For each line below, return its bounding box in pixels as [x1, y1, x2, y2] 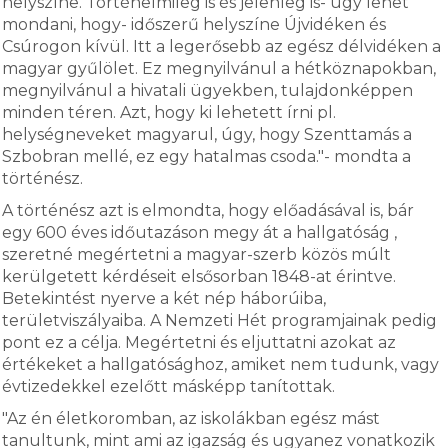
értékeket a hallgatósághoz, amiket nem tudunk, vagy [2, 355, 440, 374]
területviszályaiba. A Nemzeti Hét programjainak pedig [2, 311, 438, 330]
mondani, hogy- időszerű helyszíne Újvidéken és [2, 15, 387, 34]
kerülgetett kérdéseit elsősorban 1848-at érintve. [2, 267, 397, 286]
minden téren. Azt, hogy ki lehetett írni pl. [2, 103, 337, 122]
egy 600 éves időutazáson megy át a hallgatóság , [2, 223, 398, 242]
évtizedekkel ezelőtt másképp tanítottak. [2, 377, 336, 396]
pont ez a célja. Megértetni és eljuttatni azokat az [2, 333, 397, 352]
